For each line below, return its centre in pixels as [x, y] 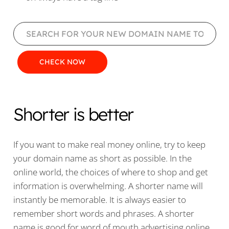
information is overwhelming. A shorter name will [108, 186]
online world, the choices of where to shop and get [110, 172]
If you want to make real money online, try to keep [109, 145]
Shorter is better [73, 114]
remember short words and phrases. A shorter [104, 214]
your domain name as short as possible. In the [102, 158]
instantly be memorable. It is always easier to [99, 200]
